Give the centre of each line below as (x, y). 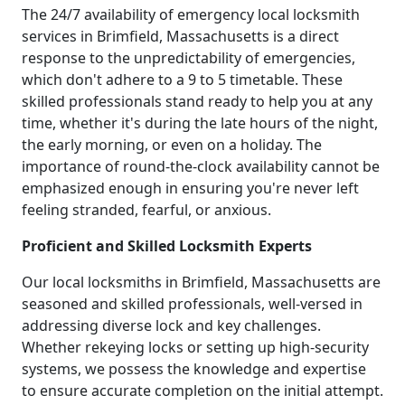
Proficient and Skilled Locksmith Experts (167, 246)
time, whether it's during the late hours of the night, (200, 123)
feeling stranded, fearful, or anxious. (146, 210)
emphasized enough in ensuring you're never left (190, 188)
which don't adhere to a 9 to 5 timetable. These (182, 80)
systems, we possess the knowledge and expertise (194, 369)
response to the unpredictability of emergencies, (188, 58)
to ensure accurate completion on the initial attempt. (202, 391)
